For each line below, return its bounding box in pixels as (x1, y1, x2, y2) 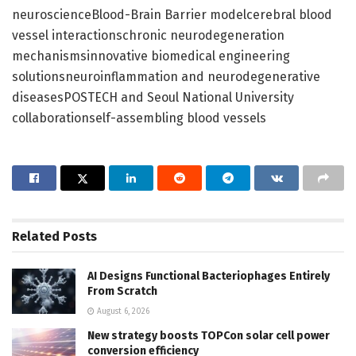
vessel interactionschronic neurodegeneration (12, 28, 284, 44)
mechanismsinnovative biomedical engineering (12, 48, 290, 64)
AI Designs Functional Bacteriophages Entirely (87, 269, 330, 284)
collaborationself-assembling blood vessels (12, 110, 266, 126)
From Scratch (87, 284, 157, 299)
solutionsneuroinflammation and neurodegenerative (12, 69, 320, 85)
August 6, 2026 (95, 307, 149, 317)
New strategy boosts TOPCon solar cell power (87, 329, 330, 343)
